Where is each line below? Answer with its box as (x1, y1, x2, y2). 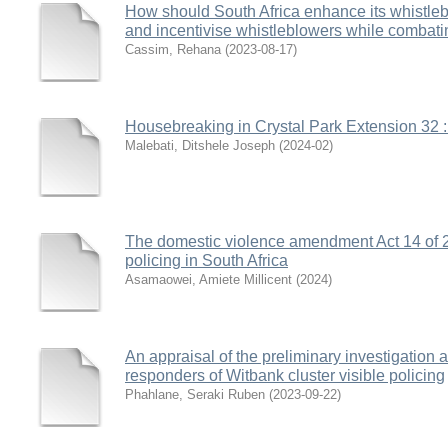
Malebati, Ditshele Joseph (125, 138, 275, 153)
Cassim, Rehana (125, 42, 221, 57)
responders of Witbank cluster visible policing (125, 367, 445, 384)
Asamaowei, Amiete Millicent (125, 272, 292, 287)
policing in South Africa (125, 252, 288, 269)
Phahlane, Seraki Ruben (125, 387, 265, 402)
